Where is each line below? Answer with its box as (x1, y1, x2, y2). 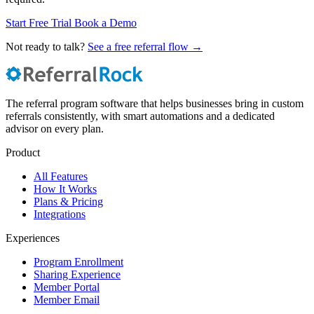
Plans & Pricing (34, 195, 103, 207)
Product (6, 146, 40, 158)
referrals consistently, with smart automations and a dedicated (6, 109, 275, 122)
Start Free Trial (6, 16, 74, 29)
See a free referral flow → (88, 40, 203, 53)
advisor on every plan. (6, 122, 104, 135)
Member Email (34, 293, 100, 306)
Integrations (34, 207, 86, 220)
